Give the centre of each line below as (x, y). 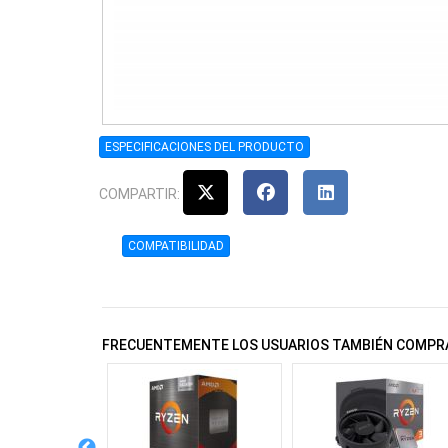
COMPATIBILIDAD (176, 245)
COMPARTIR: (141, 193)
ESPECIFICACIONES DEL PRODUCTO (204, 146)
